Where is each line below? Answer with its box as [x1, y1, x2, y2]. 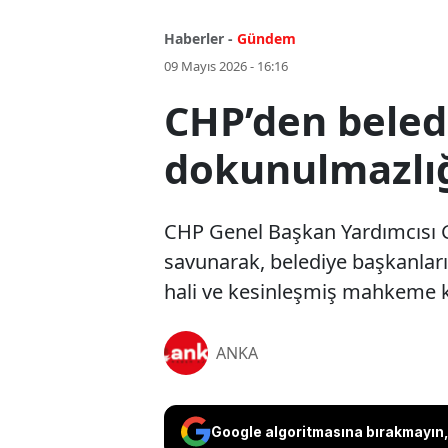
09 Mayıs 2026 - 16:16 [164, 57, 288, 76]
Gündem [237, 29, 296, 49]
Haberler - [164, 29, 233, 49]
